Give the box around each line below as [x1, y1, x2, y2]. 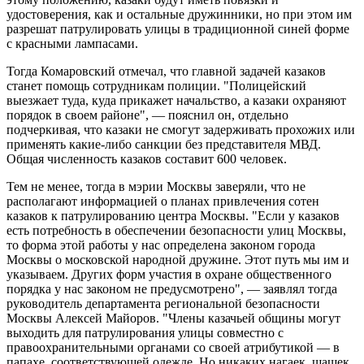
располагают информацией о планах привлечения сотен [6, 194, 319, 209]
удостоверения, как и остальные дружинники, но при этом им [6, 7, 352, 22]
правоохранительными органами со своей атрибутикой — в [6, 340, 340, 355]
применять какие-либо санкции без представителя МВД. [6, 137, 321, 152]
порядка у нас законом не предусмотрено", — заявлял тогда [6, 282, 337, 297]
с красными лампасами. [6, 37, 138, 51]
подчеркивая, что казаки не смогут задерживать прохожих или [6, 123, 355, 137]
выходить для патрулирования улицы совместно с [6, 326, 284, 340]
